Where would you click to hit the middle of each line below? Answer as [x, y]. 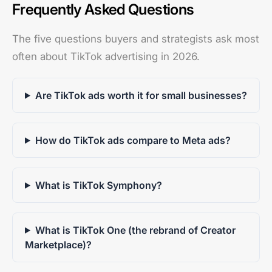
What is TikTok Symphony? [98, 185]
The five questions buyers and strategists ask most [136, 39]
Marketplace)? [58, 244]
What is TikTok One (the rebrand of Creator [135, 230]
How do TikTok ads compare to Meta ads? [133, 140]
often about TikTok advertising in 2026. [106, 56]
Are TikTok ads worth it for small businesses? [141, 95]
